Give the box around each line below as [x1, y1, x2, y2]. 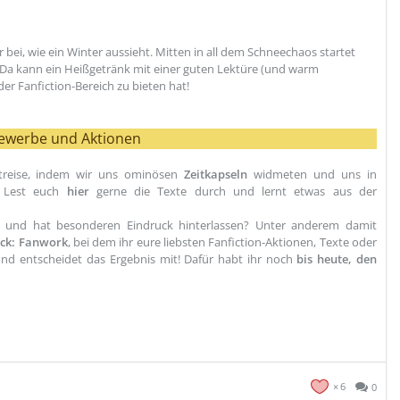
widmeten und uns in [247, 166, 378, 182]
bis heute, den [296, 251, 378, 267]
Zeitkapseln [184, 166, 248, 182]
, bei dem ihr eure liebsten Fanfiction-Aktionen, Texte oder [67, 234, 378, 250]
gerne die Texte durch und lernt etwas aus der [88, 183, 378, 199]
